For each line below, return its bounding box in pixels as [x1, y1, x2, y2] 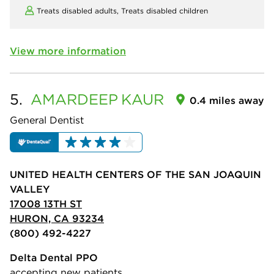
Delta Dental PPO [10, 251, 98, 264]
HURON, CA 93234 [10, 212, 104, 225]
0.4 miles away [190, 94, 264, 106]
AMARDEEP [31, 90, 118, 108]
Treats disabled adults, [37, 6, 121, 15]
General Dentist [10, 114, 84, 126]
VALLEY [10, 183, 50, 196]
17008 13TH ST [10, 198, 82, 210]
